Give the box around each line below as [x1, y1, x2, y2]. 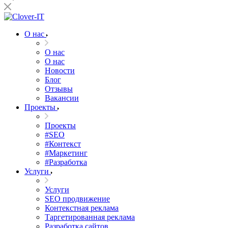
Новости [45, 66, 75, 75]
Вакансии [45, 94, 79, 102]
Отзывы [45, 84, 73, 93]
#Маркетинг [45, 149, 88, 157]
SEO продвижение [45, 194, 110, 203]
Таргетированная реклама [45, 213, 135, 221]
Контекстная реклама [45, 204, 119, 212]
